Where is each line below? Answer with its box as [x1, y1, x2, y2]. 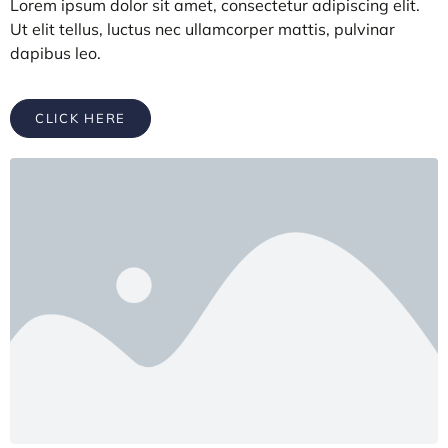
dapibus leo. [10, 43, 101, 64]
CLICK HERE [35, 110, 126, 127]
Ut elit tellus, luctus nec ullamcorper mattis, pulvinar [10, 19, 395, 40]
